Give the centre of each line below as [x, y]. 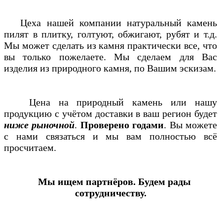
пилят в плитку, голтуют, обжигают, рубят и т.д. [110, 34]
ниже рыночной [39, 125]
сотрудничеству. [110, 193]
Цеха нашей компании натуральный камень [110, 22]
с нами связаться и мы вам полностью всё [110, 136]
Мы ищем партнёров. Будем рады [114, 181]
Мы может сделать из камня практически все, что [110, 45]
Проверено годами [122, 125]
